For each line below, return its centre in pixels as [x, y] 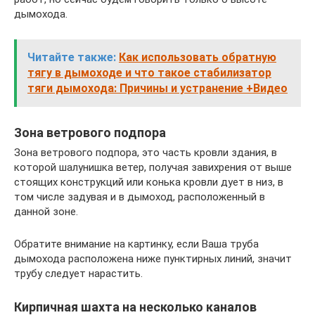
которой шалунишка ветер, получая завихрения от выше [153, 167]
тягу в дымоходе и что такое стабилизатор [149, 72]
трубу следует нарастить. [78, 273]
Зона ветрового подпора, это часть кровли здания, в [146, 152]
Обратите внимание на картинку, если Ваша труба [136, 244]
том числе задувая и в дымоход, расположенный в [140, 197]
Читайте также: [72, 57]
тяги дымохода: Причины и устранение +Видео [157, 88]
